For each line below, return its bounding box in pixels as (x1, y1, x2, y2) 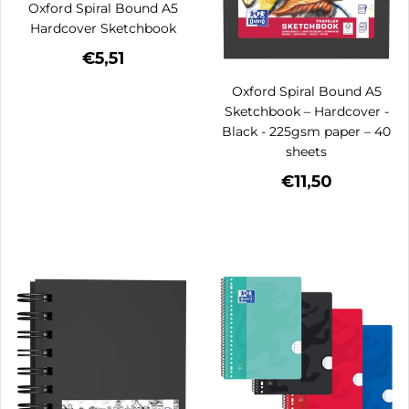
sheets (286, 142, 327, 160)
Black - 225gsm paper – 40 (222, 122, 391, 140)
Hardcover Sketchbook (29, 20, 176, 37)
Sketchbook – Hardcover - (224, 102, 389, 120)
